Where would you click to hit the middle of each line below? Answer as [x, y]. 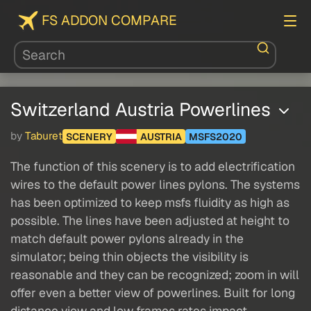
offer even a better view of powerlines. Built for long [153, 293]
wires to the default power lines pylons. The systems [155, 185]
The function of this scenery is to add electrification [153, 167]
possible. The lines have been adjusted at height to [150, 221]
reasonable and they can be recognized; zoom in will [155, 275]
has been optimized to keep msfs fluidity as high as [150, 203]
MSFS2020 [215, 136]
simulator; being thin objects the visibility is [129, 257]
